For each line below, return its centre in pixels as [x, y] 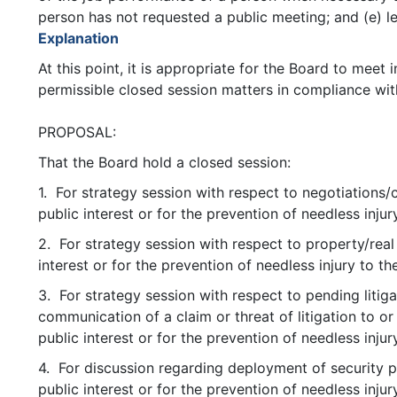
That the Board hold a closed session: [164, 163]
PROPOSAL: [77, 132]
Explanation [78, 39]
